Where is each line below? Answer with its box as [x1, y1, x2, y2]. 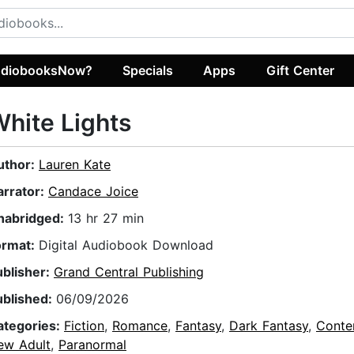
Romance [112, 318, 168, 334]
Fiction [64, 318, 104, 334]
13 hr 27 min [68, 210, 144, 227]
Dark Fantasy [229, 318, 308, 334]
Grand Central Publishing [54, 264, 204, 281]
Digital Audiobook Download [39, 237, 213, 254]
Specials [122, 62, 174, 78]
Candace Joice [48, 183, 138, 200]
